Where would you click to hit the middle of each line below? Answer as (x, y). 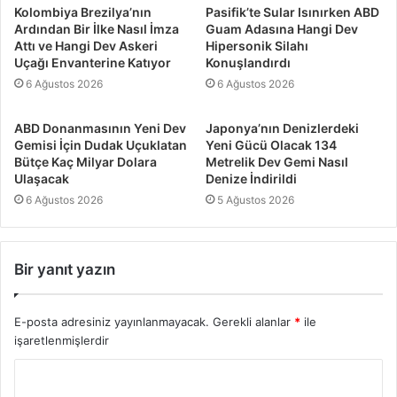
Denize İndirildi (251, 179)
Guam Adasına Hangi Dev (282, 29)
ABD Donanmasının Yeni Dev (100, 128)
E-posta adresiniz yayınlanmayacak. (112, 322)
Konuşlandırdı (248, 63)
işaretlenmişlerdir (62, 341)
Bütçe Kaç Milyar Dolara (86, 162)
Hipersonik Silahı (257, 46)
